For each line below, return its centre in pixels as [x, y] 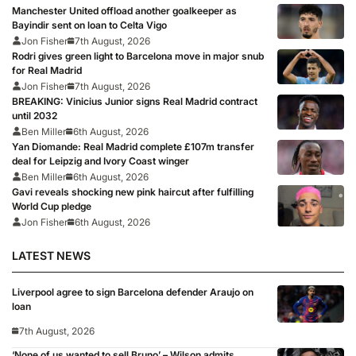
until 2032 [35, 115]
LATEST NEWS [51, 256]
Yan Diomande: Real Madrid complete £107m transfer [133, 146]
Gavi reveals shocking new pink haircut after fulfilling [133, 192]
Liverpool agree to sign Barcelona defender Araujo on [133, 292]
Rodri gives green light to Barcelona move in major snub [138, 56]
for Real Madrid [47, 70]
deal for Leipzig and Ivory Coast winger [101, 161]
